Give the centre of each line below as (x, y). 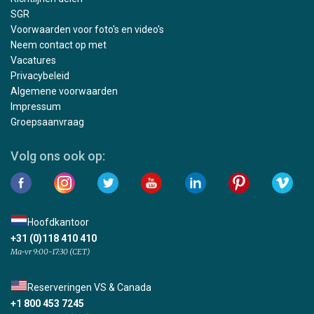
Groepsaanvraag (47, 122)
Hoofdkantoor (58, 222)
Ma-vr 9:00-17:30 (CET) (50, 251)
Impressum (36, 106)
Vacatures (33, 60)
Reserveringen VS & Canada (89, 287)
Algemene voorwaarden (64, 91)
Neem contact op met (59, 45)
